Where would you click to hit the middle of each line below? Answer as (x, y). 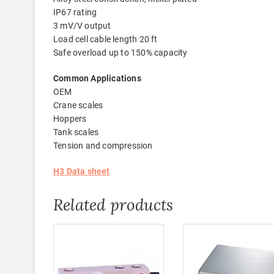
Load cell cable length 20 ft (106, 39)
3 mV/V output (82, 25)
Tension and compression (103, 145)
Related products (113, 204)
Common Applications (97, 78)
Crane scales (78, 105)
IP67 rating (75, 12)
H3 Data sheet (82, 171)
